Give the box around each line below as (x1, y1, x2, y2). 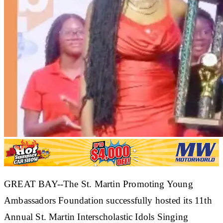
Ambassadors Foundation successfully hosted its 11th (4, 195, 212, 206)
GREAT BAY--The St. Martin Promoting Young (4, 178, 193, 189)
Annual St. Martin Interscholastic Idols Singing (4, 211, 188, 222)
